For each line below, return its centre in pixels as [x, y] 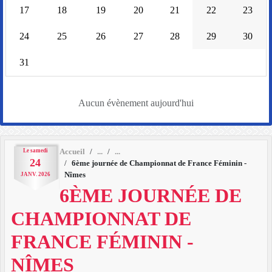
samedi [39, 151]
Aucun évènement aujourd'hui [136, 103]
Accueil [72, 152]
